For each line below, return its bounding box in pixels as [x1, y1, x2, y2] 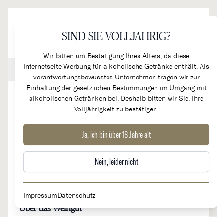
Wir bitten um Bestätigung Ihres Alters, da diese [43, 51, 189, 60]
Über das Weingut [19, 204, 82, 213]
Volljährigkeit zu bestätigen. [74, 105, 158, 113]
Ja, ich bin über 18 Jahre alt [82, 129, 151, 140]
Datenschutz [57, 191, 95, 199]
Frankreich [19, 180, 46, 191]
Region [113, 168, 138, 176]
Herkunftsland [19, 168, 70, 176]
